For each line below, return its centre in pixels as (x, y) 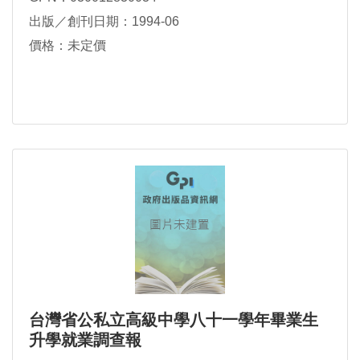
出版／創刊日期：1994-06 (104, 21)
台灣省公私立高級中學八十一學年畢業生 (174, 320)
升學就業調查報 (85, 340)
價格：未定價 (67, 45)
